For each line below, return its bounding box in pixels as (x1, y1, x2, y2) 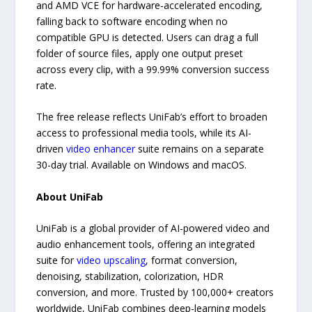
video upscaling (77, 253, 146, 267)
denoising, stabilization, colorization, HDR (36, 269, 224, 283)
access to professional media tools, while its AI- (36, 126, 252, 140)
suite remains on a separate (135, 142, 265, 156)
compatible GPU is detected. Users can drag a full (36, 30, 259, 44)
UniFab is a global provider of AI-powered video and (36, 221, 270, 235)
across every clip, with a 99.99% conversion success (36, 62, 270, 76)
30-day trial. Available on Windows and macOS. (36, 158, 247, 172)
